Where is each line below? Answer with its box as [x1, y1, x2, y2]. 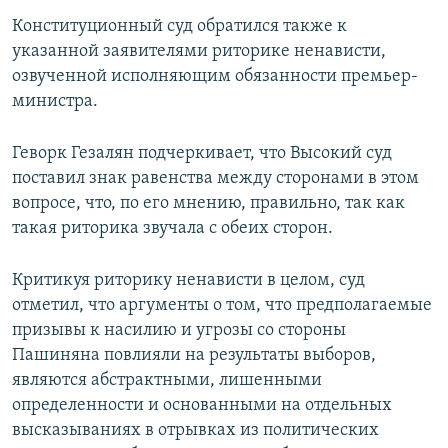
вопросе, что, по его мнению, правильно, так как [12, 194, 405, 214]
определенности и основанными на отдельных [12, 396, 392, 416]
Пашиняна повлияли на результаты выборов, [12, 346, 376, 366]
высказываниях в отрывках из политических [12, 421, 379, 441]
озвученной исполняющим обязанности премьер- [12, 67, 418, 87]
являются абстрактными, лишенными [12, 371, 322, 391]
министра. [12, 92, 98, 112]
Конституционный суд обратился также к [12, 17, 347, 37]
